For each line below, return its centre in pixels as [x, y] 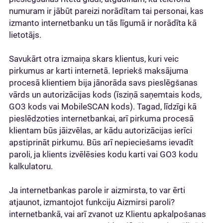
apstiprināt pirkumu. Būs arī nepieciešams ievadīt [101, 142]
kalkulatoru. [31, 166]
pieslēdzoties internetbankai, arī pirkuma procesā [101, 118]
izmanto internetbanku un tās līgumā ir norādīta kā [103, 23]
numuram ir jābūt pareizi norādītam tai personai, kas [106, 11]
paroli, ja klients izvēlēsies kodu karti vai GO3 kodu [103, 154]
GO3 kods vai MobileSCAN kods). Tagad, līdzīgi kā [103, 107]
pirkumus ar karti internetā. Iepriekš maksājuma [99, 71]
